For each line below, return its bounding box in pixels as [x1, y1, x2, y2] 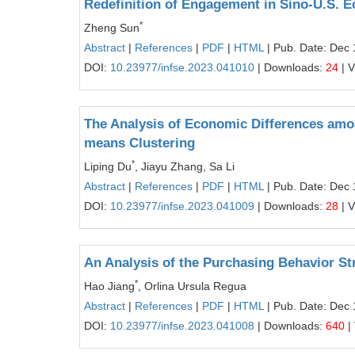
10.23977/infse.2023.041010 [110, 61, 254, 74]
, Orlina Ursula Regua [138, 280, 246, 292]
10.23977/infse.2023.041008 [110, 319, 254, 332]
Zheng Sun [84, 21, 139, 34]
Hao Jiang [84, 280, 135, 292]
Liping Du [84, 160, 132, 173]
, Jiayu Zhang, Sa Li [135, 160, 235, 173]
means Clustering [84, 136, 195, 151]
